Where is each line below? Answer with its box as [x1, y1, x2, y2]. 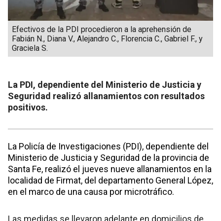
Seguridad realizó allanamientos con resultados [8, 91, 205, 102]
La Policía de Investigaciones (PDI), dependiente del [8, 141, 209, 152]
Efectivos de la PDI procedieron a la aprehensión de [12, 25, 191, 35]
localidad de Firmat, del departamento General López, [8, 175, 213, 186]
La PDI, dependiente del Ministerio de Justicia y [8, 79, 201, 90]
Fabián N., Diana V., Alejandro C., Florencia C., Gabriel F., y [12, 34, 203, 44]
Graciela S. [12, 43, 48, 53]
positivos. [8, 102, 48, 113]
